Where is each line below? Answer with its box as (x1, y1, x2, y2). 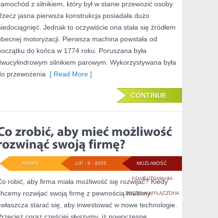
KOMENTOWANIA (131, 175, 172, 181)
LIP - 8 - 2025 (75, 161, 107, 166)
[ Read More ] (46, 70, 92, 78)
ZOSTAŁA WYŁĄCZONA (124, 190, 179, 195)
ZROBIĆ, (171, 189, 192, 195)
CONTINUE (131, 91, 166, 99)
